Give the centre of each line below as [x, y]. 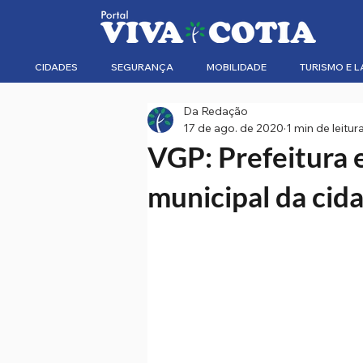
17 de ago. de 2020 [233, 128]
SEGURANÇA [142, 67]
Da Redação [216, 111]
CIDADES [56, 67]
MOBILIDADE [237, 67]
